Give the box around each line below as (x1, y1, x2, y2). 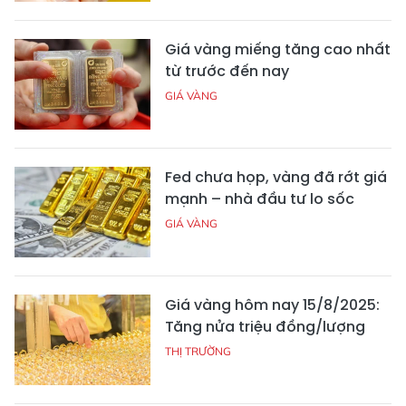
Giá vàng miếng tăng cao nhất (165, 38, 391, 60)
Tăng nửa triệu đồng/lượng (165, 315, 365, 337)
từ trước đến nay (165, 60, 289, 82)
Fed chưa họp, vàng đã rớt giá (165, 166, 387, 188)
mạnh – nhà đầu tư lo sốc (165, 188, 354, 209)
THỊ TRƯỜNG (165, 343, 231, 358)
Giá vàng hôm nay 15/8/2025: (165, 294, 380, 315)
